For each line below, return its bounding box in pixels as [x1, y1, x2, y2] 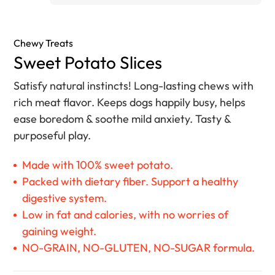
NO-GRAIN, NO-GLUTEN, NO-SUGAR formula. [22, 240, 255, 255]
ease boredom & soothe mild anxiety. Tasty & [14, 111, 231, 126]
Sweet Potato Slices [14, 51, 163, 73]
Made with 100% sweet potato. [22, 157, 174, 172]
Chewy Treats [14, 37, 74, 50]
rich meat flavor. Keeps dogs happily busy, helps [14, 95, 246, 109]
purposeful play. [14, 128, 91, 142]
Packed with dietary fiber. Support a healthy [22, 174, 239, 188]
